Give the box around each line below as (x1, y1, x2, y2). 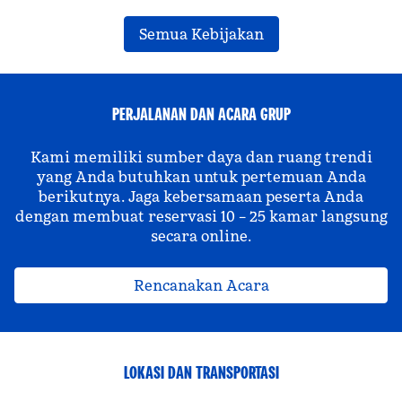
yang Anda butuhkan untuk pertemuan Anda (36, 168, 366, 186)
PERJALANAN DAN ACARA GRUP (111, 102, 291, 126)
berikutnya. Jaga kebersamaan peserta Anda (39, 188, 363, 205)
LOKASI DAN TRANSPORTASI (123, 361, 279, 384)
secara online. (151, 227, 251, 245)
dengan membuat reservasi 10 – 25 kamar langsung (14, 207, 388, 225)
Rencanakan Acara (133, 276, 269, 294)
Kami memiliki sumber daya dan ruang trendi (30, 148, 372, 166)
